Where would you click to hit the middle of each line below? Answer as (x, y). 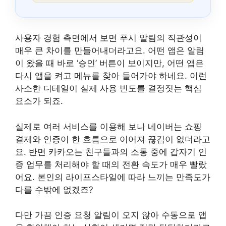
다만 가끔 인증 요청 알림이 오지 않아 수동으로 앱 (111, 215)
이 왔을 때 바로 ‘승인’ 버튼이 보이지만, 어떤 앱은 (109, 63)
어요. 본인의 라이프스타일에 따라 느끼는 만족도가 (113, 177)
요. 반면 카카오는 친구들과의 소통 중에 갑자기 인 (111, 152)
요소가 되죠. (39, 101)
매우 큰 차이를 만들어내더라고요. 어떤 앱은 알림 (110, 51)
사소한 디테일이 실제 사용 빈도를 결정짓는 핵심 (108, 89)
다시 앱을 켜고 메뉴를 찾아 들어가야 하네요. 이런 (111, 76)
